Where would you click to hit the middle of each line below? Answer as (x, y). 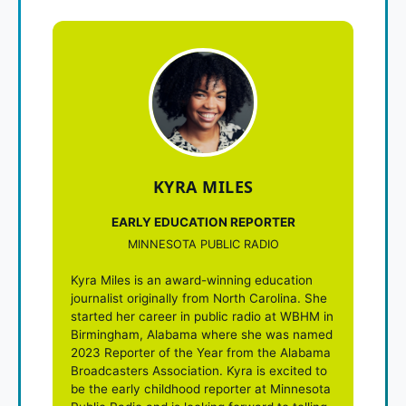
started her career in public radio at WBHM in (202, 316)
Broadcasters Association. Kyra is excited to (199, 370)
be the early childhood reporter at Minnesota (201, 388)
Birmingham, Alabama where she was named (202, 334)
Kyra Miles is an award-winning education (192, 280)
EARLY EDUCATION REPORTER (203, 222)
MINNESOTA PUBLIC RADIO (203, 244)
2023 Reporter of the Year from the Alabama (201, 352)
